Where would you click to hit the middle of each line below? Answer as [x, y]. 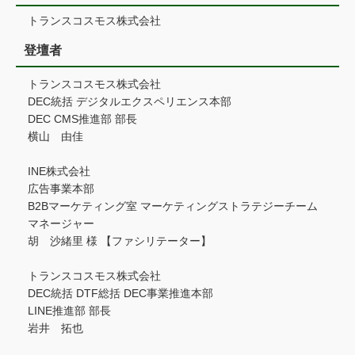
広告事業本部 [61, 188]
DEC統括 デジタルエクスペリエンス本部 [130, 101]
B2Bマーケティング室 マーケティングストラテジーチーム [173, 206]
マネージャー [61, 223]
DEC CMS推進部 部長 [82, 118]
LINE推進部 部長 [69, 310]
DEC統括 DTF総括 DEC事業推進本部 [120, 293]
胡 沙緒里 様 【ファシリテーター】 [120, 240]
